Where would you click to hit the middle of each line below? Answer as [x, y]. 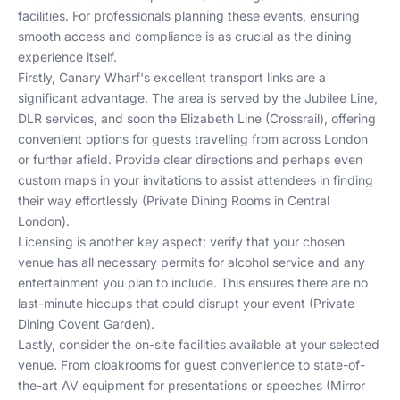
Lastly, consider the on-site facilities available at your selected [199, 344]
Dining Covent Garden [82, 324]
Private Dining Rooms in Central [238, 200]
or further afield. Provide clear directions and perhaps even [190, 159]
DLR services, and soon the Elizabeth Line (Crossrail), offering [197, 118]
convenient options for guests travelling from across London [193, 139]
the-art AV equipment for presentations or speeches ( [174, 385]
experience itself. [67, 57]
